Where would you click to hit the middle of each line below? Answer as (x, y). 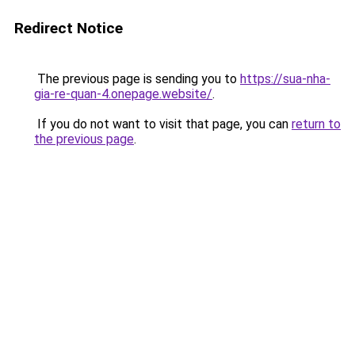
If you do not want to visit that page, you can (163, 124)
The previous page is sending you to (137, 79)
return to (316, 124)
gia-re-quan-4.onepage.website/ (123, 94)
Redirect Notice (69, 28)
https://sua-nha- (285, 79)
